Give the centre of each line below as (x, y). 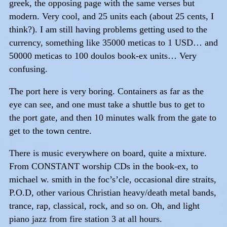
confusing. (28, 69)
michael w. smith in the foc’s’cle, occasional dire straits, (113, 179)
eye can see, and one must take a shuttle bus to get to (107, 104)
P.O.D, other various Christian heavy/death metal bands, (113, 192)
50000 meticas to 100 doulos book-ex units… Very (103, 55)
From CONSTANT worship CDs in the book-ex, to (104, 166)
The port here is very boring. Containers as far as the (106, 91)
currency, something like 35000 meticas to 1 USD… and (113, 42)
